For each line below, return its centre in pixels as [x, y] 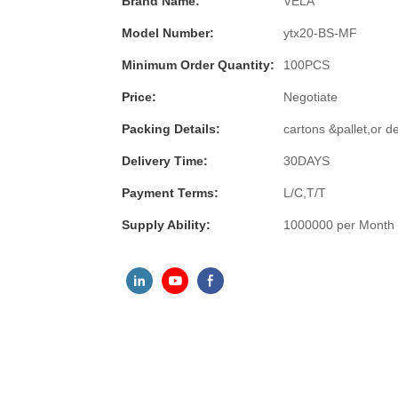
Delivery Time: [165, 160]
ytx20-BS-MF [320, 32]
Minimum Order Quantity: [198, 64]
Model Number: [168, 32]
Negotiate [310, 96]
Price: [139, 96]
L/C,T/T [305, 192]
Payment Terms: [170, 192]
